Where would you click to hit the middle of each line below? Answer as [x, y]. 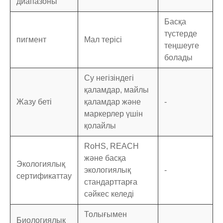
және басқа [105, 158]
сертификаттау [44, 176]
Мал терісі [103, 40]
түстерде [181, 34]
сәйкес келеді [109, 194]
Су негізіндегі [109, 78]
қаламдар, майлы [116, 90]
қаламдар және [112, 102]
